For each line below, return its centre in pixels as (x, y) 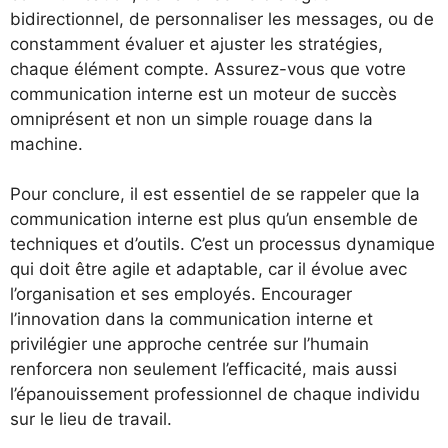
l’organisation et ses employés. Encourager (181, 294)
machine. (46, 143)
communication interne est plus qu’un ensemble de (214, 219)
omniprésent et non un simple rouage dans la (191, 118)
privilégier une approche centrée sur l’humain (189, 344)
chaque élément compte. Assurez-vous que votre (208, 68)
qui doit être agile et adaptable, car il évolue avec (208, 269)
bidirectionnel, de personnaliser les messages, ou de (222, 18)
